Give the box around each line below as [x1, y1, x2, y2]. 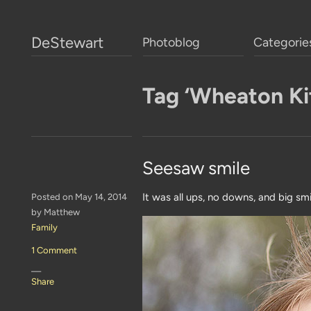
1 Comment [31, 245, 77, 255]
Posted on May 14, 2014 [31, 192, 127, 202]
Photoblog [142, 35, 200, 50]
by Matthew [31, 207, 80, 217]
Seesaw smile [142, 157, 250, 179]
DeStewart [31, 33, 103, 52]
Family [31, 222, 58, 233]
